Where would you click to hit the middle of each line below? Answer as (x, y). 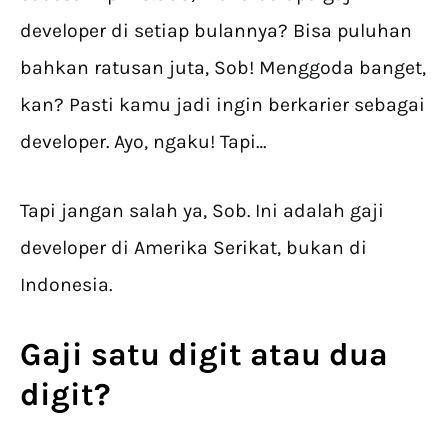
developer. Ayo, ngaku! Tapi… (143, 142)
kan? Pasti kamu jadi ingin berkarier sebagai (222, 105)
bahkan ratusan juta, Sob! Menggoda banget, (223, 68)
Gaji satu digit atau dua (204, 355)
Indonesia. (66, 285)
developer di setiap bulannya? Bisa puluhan (216, 31)
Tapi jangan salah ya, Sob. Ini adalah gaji (202, 211)
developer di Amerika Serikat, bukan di (193, 248)
